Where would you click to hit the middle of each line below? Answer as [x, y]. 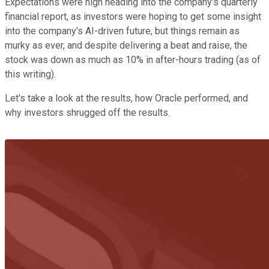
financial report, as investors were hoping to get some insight [133, 16]
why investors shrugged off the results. [87, 112]
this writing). [30, 74]
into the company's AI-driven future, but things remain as [122, 31]
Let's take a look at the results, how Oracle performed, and [126, 98]
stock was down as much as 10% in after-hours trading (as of [133, 59]
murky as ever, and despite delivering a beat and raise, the [126, 45]
